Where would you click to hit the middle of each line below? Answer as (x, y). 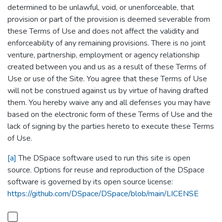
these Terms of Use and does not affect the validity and (103, 31)
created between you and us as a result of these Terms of (107, 67)
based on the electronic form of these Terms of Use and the (110, 114)
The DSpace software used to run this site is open (103, 158)
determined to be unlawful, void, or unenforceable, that (101, 7)
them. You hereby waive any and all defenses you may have (109, 103)
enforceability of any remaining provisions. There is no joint (107, 43)
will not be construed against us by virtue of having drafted (108, 91)
